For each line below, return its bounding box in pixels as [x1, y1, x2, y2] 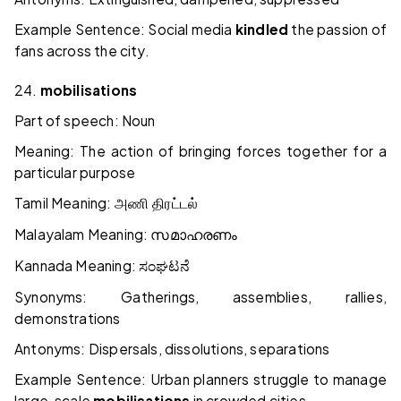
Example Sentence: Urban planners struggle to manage [14, 371, 387, 388]
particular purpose [14, 164, 136, 182]
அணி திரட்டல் [114, 196, 199, 212]
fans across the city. [14, 42, 149, 60]
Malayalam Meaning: [14, 226, 151, 243]
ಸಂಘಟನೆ [139, 259, 190, 275]
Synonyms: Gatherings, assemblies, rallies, [14, 288, 387, 306]
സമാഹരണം [150, 227, 238, 243]
